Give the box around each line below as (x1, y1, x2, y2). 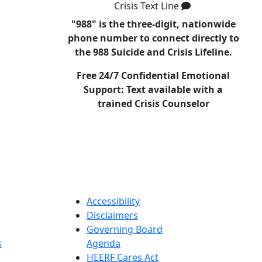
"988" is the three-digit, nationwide (71, 18, 236, 31)
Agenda (87, 237, 120, 250)
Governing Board (87, 223, 163, 236)
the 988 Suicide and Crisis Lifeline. (74, 46, 232, 59)
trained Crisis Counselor (97, 97, 209, 111)
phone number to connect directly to (67, 32, 239, 45)
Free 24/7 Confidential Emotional (77, 69, 230, 82)
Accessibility (87, 195, 140, 208)
